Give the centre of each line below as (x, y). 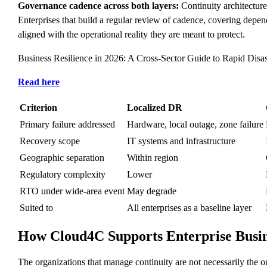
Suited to (36, 207)
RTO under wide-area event (72, 191)
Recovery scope (50, 141)
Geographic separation (62, 157)
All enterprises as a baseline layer (189, 207)
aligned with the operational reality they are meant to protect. (131, 34)
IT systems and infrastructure (181, 141)
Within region (153, 157)
